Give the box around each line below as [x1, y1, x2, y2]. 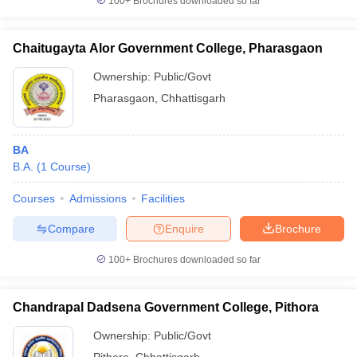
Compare [47, 222, 95, 235]
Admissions [69, 192, 127, 205]
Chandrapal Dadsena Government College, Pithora [13, 300, 319, 314]
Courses [13, 192, 55, 205]
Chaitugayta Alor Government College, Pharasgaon [13, 41, 323, 55]
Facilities [141, 192, 185, 205]
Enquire [165, 222, 204, 235]
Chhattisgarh [161, 92, 226, 104]
